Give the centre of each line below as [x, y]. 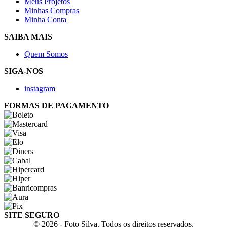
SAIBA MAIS [28, 37]
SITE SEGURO [32, 215]
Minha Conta [45, 20]
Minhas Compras [52, 10]
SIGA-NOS [24, 71]
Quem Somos [46, 54]
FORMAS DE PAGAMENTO [56, 106]
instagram [40, 88]
